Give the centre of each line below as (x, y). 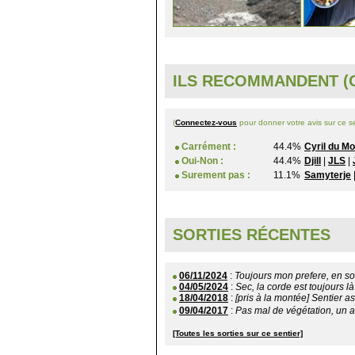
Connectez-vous (206, 123)
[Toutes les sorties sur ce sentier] (238, 333)
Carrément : (209, 147)
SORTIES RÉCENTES (252, 234)
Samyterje (328, 176)
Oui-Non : (202, 161)
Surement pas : (216, 176)
